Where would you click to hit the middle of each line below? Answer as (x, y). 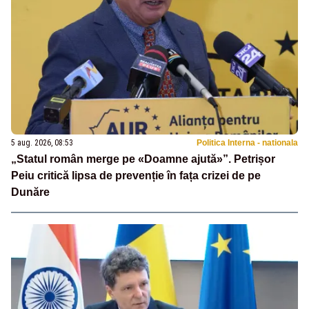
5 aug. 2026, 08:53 (42, 142)
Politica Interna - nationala (247, 142)
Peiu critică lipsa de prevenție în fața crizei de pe (136, 175)
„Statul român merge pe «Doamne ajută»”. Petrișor (143, 159)
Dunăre (30, 192)
